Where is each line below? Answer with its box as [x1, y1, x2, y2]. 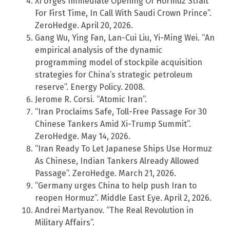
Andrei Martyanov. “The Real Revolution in [35, 205, 194, 215]
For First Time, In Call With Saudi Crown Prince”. [35, 8, 212, 18]
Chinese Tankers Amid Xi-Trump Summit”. [35, 119, 191, 129]
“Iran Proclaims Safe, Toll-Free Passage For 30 [35, 106, 207, 117]
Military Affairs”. [35, 217, 94, 227]
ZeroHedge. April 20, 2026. [35, 20, 133, 30]
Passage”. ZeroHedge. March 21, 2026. [35, 168, 176, 178]
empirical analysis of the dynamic [35, 45, 162, 55]
